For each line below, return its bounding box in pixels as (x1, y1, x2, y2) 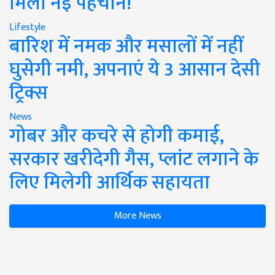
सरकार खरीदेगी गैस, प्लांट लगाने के (9, 143, 258, 176)
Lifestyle (9, 19, 45, 36)
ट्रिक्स (9, 77, 48, 109)
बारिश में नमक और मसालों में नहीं (9, 30, 244, 63)
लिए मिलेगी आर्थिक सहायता (9, 166, 210, 199)
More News (114, 207, 161, 224)
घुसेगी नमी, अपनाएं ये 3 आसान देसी (9, 53, 260, 86)
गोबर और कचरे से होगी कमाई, (9, 120, 224, 152)
